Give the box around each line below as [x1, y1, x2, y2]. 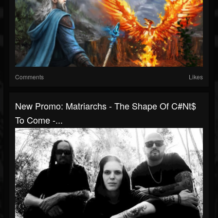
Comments [15, 73, 44, 81]
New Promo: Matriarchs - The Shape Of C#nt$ [15, 99, 196, 112]
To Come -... [15, 113, 63, 126]
